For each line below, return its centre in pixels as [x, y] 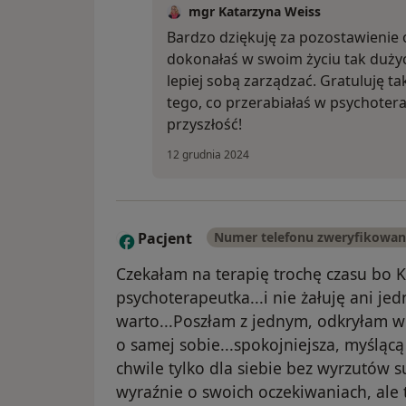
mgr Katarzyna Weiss [255, 12]
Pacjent [165, 239]
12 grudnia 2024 [208, 155]
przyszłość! [204, 125]
